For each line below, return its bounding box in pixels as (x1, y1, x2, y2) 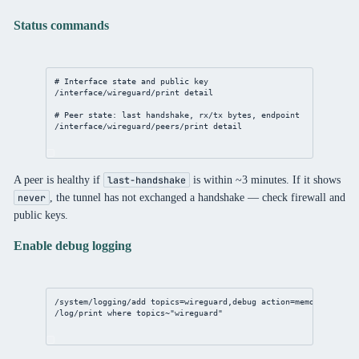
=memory (290, 296, 325, 306)
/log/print (54, 308, 103, 317)
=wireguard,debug (179, 296, 262, 306)
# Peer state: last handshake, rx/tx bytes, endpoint (54, 111, 301, 120)
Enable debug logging (13, 238, 131, 252)
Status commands (13, 18, 109, 33)
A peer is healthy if (13, 172, 103, 186)
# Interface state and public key (54, 77, 209, 87)
